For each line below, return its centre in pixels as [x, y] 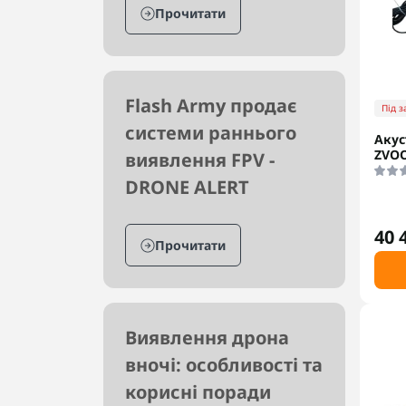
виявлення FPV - [200, 160]
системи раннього [211, 133]
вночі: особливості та [224, 365]
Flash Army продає [211, 106]
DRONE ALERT [187, 187]
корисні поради [198, 392]
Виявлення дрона [207, 338]
